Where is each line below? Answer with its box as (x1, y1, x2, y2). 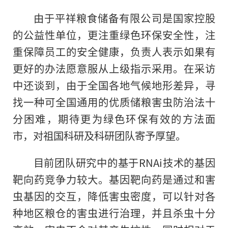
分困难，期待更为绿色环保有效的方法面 (13, 111, 215, 127)
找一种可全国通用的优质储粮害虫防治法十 (13, 94, 215, 110)
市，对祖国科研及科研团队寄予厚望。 (13, 128, 186, 144)
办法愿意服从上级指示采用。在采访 (45, 61, 215, 76)
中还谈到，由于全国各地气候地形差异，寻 (13, 77, 215, 93)
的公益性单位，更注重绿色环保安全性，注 (13, 27, 215, 43)
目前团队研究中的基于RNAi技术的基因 (33, 155, 215, 170)
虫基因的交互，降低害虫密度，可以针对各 (13, 188, 215, 204)
